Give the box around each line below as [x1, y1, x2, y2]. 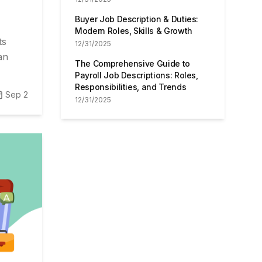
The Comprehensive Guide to [75, 58, 190, 68]
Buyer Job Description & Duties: [75, 14, 199, 24]
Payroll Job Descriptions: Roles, [75, 70, 198, 80]
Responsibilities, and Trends [75, 82, 187, 92]
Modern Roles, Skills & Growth [75, 26, 192, 36]
